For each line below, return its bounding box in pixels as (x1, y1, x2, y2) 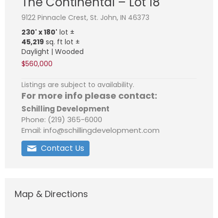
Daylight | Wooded (21, 47, 84, 57)
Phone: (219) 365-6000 (21, 114, 102, 125)
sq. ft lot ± (44, 37, 80, 47)
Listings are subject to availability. (21, 80, 134, 90)
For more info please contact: (21, 90, 157, 102)
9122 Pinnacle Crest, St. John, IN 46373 (21, 13, 149, 23)
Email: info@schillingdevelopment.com (21, 125, 160, 136)
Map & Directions (15, 188, 88, 200)
